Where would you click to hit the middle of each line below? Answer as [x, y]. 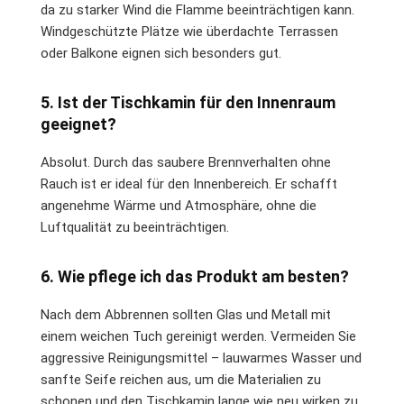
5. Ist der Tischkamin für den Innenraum [188, 102]
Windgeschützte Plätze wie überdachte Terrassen [189, 31]
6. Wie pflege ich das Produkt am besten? [195, 276]
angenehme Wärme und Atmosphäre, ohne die [179, 205]
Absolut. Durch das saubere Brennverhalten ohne [186, 162]
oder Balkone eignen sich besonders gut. [161, 53]
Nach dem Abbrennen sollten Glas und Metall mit [186, 314]
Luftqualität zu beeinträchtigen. [135, 227]
